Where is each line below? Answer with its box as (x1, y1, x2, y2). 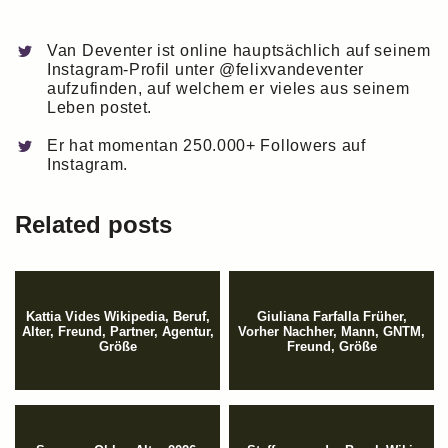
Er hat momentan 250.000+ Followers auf (47, 137, 366, 155)
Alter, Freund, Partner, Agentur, (21, 324, 214, 340)
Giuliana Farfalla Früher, (256, 309, 407, 325)
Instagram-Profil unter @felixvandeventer (47, 60, 365, 78)
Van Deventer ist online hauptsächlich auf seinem (47, 41, 431, 59)
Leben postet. (47, 98, 153, 116)
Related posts (15, 211, 172, 239)
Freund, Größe (286, 339, 377, 355)
